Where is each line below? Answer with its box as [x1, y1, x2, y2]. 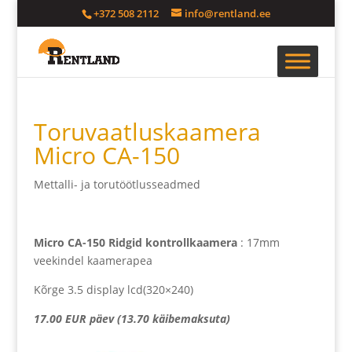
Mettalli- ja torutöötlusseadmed [33, 177, 200, 192]
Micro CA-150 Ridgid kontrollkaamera [33, 235, 237, 250]
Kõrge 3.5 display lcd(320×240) [33, 282, 193, 297]
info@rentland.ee [184, 5, 270, 20]
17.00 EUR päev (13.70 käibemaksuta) [33, 311, 230, 326]
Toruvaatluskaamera [33, 115, 261, 148]
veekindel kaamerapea [33, 253, 152, 268]
